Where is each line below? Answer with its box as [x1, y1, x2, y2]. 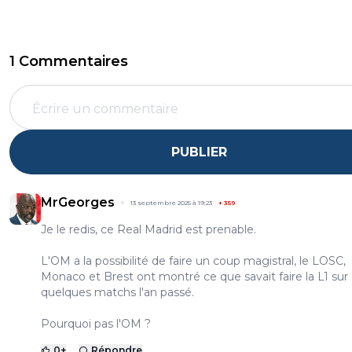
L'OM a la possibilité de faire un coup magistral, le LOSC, [41, 254, 346, 269]
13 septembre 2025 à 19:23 [130, 199, 212, 207]
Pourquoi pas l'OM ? [41, 317, 151, 332]
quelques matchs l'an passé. [41, 285, 194, 300]
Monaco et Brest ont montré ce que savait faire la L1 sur [41, 269, 348, 284]
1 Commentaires [9, 53, 128, 71]
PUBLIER [170, 144, 227, 159]
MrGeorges [41, 195, 115, 211]
